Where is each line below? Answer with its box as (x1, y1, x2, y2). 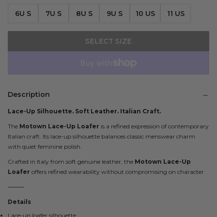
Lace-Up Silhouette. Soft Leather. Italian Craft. (8, 108, 161, 115)
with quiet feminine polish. (8, 143, 82, 150)
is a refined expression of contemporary (99, 123, 209, 130)
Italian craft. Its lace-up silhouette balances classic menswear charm (8, 133, 195, 140)
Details (8, 198, 31, 205)
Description (8, 90, 50, 99)
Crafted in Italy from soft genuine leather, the (8, 158, 135, 165)
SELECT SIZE (85, 37, 132, 46)
